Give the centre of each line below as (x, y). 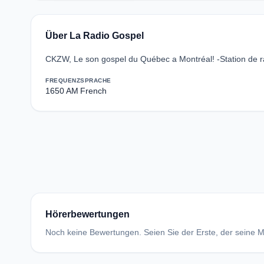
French (93, 91)
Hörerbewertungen (88, 214)
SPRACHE (96, 80)
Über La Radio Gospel (95, 36)
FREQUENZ (63, 80)
